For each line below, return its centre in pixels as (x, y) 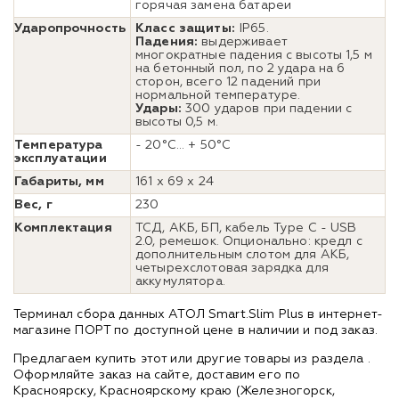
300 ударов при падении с (267, 108)
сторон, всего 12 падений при (228, 81)
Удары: (159, 108)
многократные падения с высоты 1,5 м (254, 55)
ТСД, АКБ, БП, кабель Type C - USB (246, 228)
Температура (59, 145)
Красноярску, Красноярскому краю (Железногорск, (174, 391)
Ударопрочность (70, 28)
